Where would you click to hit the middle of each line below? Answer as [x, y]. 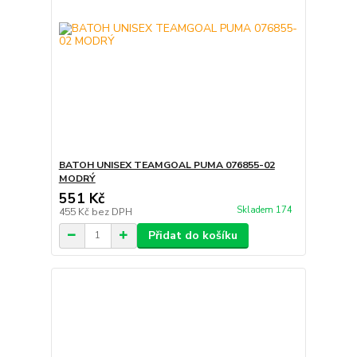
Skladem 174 [265, 210]
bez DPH [112, 212]
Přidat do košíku [192, 235]
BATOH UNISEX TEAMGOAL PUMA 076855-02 [167, 165]
